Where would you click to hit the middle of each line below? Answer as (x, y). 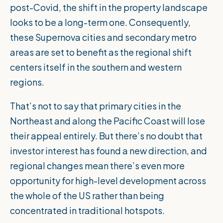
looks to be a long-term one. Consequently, (100, 22)
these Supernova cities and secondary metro (103, 37)
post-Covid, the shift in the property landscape (109, 7)
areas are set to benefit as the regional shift (101, 52)
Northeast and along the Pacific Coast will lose (108, 121)
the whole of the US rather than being (87, 196)
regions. (28, 82)
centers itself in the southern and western (96, 67)
